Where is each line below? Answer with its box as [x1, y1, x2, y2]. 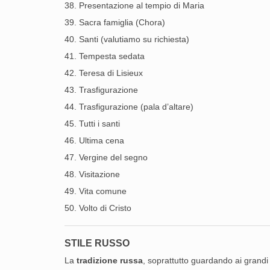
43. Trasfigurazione [64, 85, 138, 95]
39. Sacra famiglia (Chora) [64, 17, 165, 27]
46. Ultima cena [64, 136, 124, 145]
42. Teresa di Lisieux [64, 68, 143, 78]
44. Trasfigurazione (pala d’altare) [64, 102, 193, 111]
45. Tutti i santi [64, 119, 120, 128]
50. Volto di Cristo [64, 203, 131, 213]
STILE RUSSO [64, 238, 130, 248]
